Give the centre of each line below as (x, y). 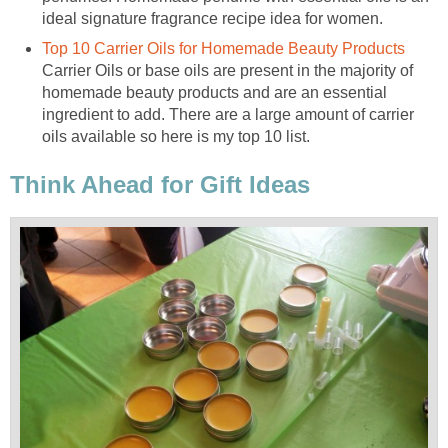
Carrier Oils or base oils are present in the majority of (227, 71)
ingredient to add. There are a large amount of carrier (228, 115)
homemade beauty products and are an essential (214, 93)
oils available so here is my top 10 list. (176, 137)
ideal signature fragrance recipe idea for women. (212, 19)
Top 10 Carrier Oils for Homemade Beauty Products (223, 49)
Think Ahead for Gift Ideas (160, 184)
